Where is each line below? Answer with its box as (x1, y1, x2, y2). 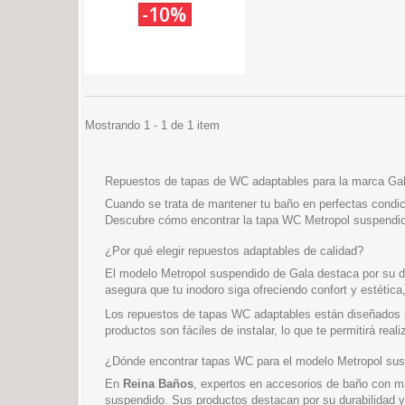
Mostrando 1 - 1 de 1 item (85, 118, 220, 132)
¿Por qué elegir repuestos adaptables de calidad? (105, 244, 363, 258)
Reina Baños (123, 377, 193, 391)
